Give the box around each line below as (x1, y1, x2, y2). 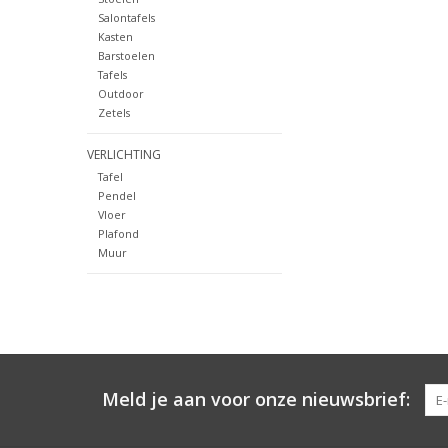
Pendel (97, 187, 136, 203)
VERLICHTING (87, 146, 161, 164)
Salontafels (97, 10, 155, 26)
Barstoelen (97, 48, 155, 64)
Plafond (97, 225, 139, 241)
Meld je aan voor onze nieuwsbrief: (102, 386, 410, 411)
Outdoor (97, 86, 144, 102)
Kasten (97, 29, 133, 45)
